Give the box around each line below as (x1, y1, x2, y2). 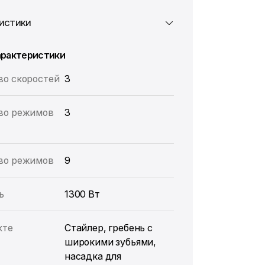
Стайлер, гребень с (64, 222, 153, 234)
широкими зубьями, (64, 236, 157, 248)
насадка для (64, 250, 122, 262)
